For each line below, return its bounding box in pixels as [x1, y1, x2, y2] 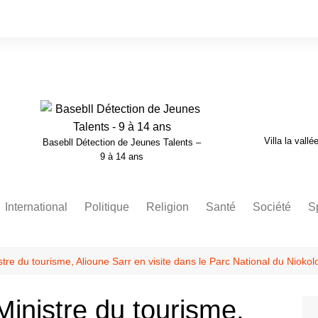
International [5, 201, 67, 213]
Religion [146, 201, 189, 213]
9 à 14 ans [100, 151, 144, 162]
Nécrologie [256, 230, 306, 242]
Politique [84, 201, 129, 213]
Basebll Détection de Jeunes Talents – [43, 137, 202, 148]
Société [253, 201, 291, 213]
